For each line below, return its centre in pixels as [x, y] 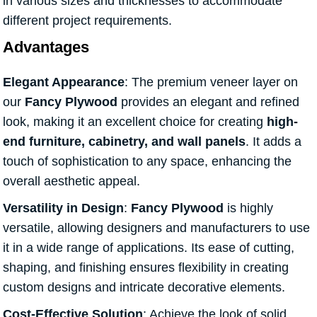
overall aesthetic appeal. [71, 181]
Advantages [46, 47]
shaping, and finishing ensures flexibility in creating [146, 268]
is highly [248, 208]
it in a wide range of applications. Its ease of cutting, [149, 248]
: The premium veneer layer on [211, 82]
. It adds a [273, 142]
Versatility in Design [63, 208]
